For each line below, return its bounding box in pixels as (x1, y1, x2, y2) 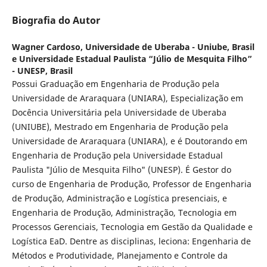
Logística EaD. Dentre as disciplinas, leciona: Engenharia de (11, 235, 251, 247)
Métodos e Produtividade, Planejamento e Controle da (11, 249, 228, 261)
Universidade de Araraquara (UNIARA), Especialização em (11, 92, 243, 104)
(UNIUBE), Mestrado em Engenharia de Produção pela (11, 120, 228, 132)
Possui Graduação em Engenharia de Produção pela (11, 77, 219, 89)
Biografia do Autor (11, 13, 100, 27)
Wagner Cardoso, (11, 41, 85, 52)
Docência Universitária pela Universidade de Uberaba (11, 106, 226, 118)
